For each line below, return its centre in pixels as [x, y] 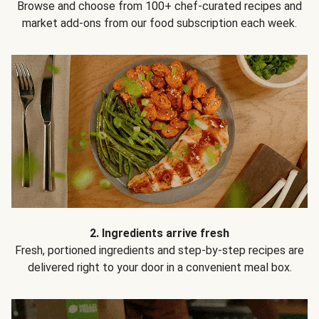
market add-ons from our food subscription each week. [159, 23]
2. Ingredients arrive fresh [159, 233]
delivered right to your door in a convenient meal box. [159, 267]
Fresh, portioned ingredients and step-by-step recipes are [159, 250]
